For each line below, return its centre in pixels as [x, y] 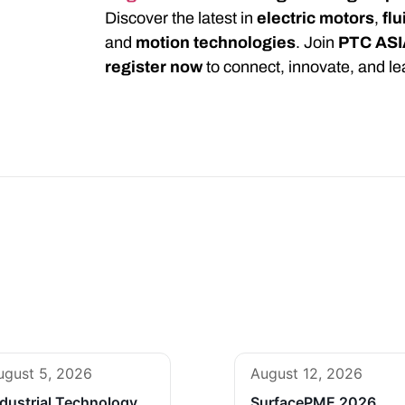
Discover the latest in [181, 19]
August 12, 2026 [306, 374]
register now [154, 67]
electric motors [316, 19]
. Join [317, 43]
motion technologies [216, 43]
